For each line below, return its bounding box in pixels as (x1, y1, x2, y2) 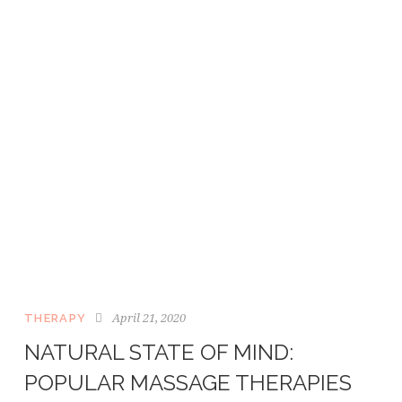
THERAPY (24, 311, 87, 326)
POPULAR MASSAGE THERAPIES (24, 370, 352, 397)
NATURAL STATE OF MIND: (24, 339, 293, 366)
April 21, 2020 (111, 310, 186, 327)
